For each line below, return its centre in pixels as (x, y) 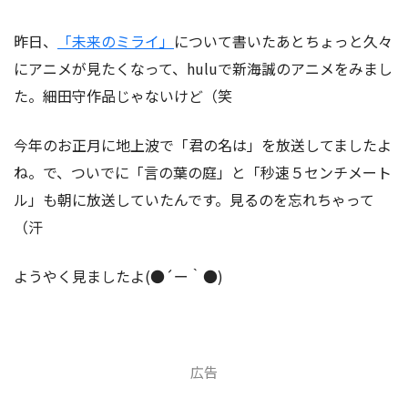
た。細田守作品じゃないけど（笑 (123, 95)
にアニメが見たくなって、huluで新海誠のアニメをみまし (203, 68)
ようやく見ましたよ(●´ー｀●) (118, 275)
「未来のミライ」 (116, 41)
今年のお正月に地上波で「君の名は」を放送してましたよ (203, 144)
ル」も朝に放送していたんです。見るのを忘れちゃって (194, 199)
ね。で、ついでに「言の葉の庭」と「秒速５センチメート (203, 172)
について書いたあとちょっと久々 (283, 41)
